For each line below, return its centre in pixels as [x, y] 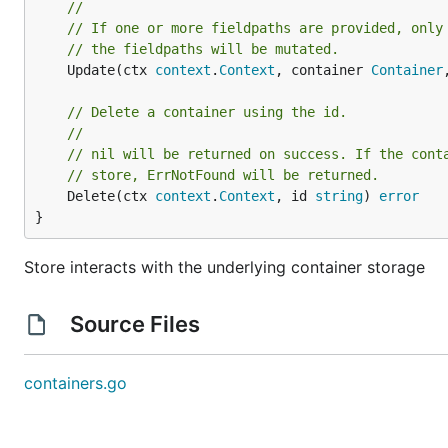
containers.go [75, 383]
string [339, 196]
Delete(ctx [111, 196]
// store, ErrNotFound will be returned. [223, 175]
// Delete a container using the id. [207, 112]
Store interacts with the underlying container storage [224, 267]
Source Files [134, 324]
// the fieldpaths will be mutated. [203, 49]
